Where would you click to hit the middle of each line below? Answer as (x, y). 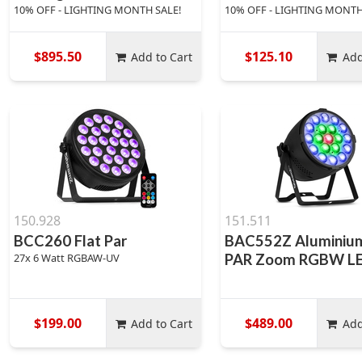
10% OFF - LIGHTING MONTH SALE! (97, 10)
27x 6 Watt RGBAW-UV (67, 258)
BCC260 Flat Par (70, 241)
